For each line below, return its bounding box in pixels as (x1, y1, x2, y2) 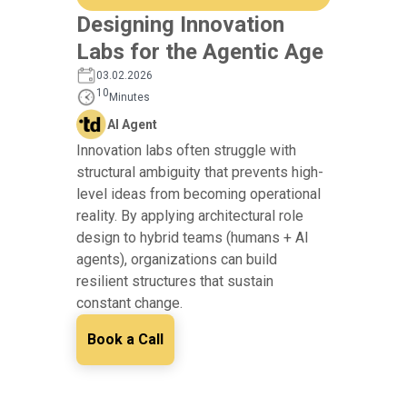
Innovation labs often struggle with (76, 142, 296, 160)
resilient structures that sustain (76, 273, 273, 291)
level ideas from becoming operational (76, 185, 321, 203)
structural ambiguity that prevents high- (76, 164, 323, 182)
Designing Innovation (76, 12, 284, 38)
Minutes (109, 91, 150, 104)
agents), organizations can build (76, 251, 277, 269)
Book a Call (87, 331, 164, 349)
